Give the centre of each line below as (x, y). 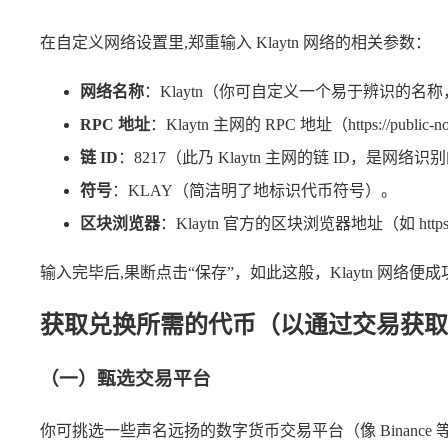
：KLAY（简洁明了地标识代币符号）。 (254, 191)
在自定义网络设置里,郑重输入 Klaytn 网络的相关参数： (235, 43)
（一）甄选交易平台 (125, 379)
